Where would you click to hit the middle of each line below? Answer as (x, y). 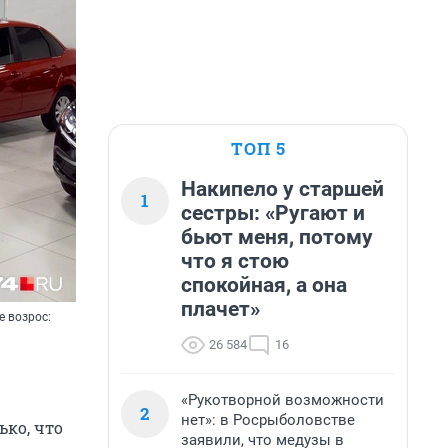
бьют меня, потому (277, 237)
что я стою (235, 261)
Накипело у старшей (282, 189)
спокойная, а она (264, 285)
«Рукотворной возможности (282, 400)
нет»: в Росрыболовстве (268, 420)
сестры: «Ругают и (273, 213)
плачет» (220, 309)
